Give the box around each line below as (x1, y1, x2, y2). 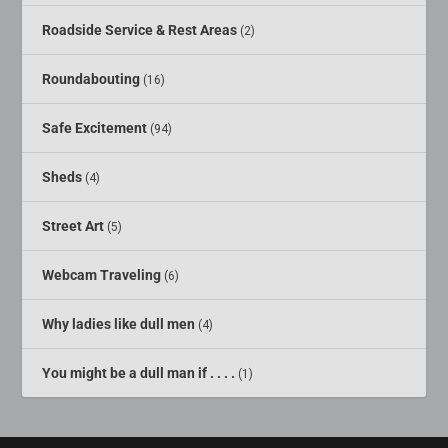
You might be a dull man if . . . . (42, 365, 236, 382)
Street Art (42, 218, 105, 235)
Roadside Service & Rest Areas (42, 22, 238, 39)
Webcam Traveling (42, 267, 162, 284)
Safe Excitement (42, 120, 148, 137)
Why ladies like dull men (42, 316, 196, 333)
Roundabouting (42, 71, 141, 88)
